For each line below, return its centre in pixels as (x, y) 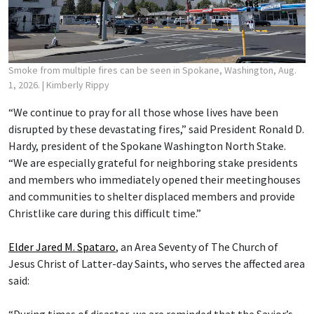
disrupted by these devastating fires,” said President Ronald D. (156, 129)
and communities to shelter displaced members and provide (152, 196)
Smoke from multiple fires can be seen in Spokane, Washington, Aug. (152, 70)
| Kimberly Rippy (76, 84)
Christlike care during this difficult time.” (105, 213)
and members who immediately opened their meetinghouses (155, 179)
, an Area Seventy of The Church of (197, 246)
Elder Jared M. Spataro (62, 246)
